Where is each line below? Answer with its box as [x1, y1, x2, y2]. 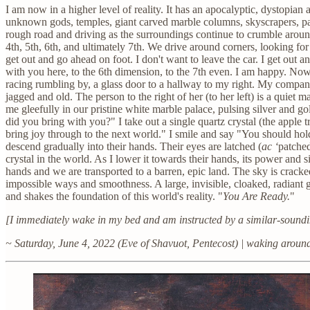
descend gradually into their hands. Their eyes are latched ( [6, 140, 262, 152]
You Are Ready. [223, 190, 290, 202]
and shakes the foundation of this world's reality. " [6, 190, 223, 202]
